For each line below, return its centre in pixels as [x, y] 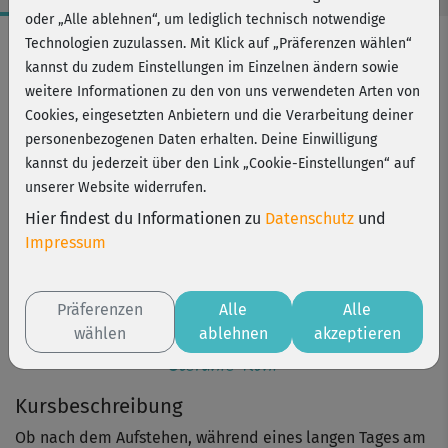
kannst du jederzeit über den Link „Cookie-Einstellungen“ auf [220, 163]
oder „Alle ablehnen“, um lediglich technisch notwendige [205, 19]
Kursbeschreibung [99, 406]
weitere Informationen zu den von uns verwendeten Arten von [222, 91]
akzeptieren [357, 333]
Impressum [65, 242]
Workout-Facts [76, 39]
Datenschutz [309, 218]
